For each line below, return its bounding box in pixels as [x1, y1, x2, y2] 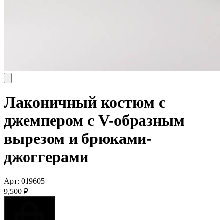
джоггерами [4, 148, 88, 166]
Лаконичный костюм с [4, 93, 165, 111]
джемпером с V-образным [4, 111, 185, 130]
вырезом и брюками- [4, 130, 152, 148]
